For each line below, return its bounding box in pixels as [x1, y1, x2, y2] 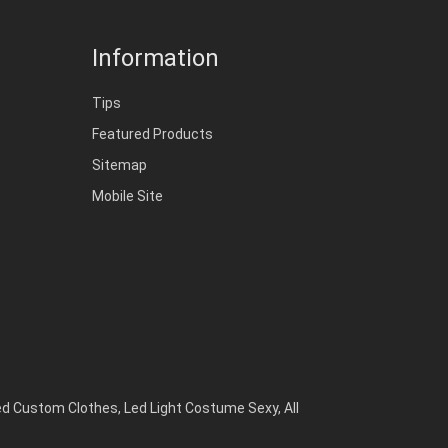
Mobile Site [91, 188, 163, 204]
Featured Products [91, 126, 213, 142]
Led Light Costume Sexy [124, 400, 278, 416]
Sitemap [91, 157, 147, 173]
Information [91, 44, 219, 72]
